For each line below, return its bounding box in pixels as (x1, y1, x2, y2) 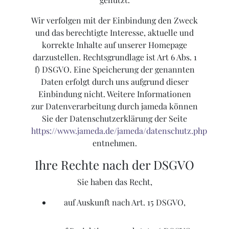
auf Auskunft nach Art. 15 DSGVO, (64, 197, 186, 208)
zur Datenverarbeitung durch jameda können (31, 101, 198, 112)
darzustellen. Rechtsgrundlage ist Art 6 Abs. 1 (32, 52, 197, 63)
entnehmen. (92, 138, 137, 149)
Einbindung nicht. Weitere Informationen (38, 88, 191, 100)
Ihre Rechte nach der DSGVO (35, 156, 194, 173)
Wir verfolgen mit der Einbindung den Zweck (31, 15, 198, 26)
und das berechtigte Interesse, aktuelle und (35, 27, 194, 38)
